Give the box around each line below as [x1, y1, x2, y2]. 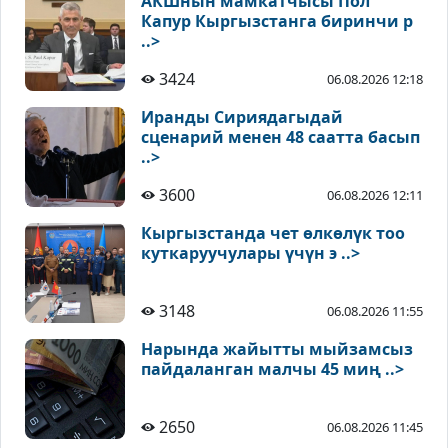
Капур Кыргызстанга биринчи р [141, 10, 413, 33]
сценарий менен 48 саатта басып [141, 126, 420, 149]
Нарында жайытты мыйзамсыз [141, 338, 413, 361]
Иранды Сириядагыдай [141, 106, 343, 129]
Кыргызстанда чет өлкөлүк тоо [141, 222, 405, 245]
